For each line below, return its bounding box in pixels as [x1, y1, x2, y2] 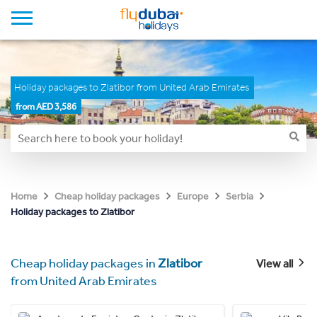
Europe [177, 190, 209, 202]
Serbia [226, 190, 253, 202]
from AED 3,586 [16, 101, 76, 112]
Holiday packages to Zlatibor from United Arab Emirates [14, 81, 249, 93]
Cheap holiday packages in [11, 255, 158, 271]
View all [255, 257, 293, 270]
